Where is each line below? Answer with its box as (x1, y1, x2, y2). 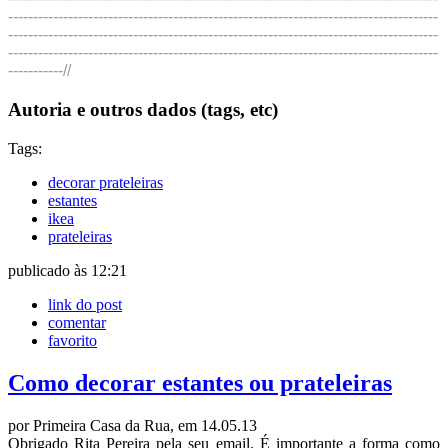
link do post (48, 295, 122, 313)
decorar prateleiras (48, 173, 163, 191)
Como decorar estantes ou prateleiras (8, 369, 392, 396)
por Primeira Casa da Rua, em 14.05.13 (8, 416, 257, 434)
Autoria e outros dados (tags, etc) (8, 99, 278, 120)
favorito (48, 331, 97, 349)
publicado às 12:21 (8, 261, 127, 279)
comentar (48, 313, 106, 331)
